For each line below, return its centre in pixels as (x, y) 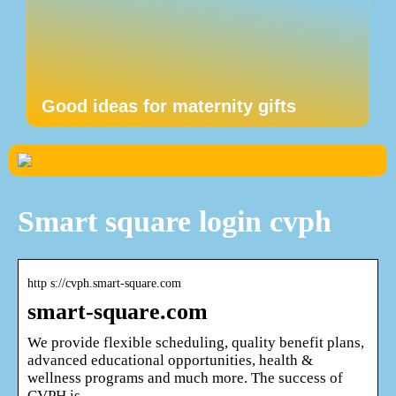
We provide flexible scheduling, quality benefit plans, (196, 342)
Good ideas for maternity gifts (169, 106)
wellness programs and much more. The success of (185, 377)
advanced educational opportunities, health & (170, 360)
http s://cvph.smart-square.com (104, 283)
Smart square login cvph (175, 221)
